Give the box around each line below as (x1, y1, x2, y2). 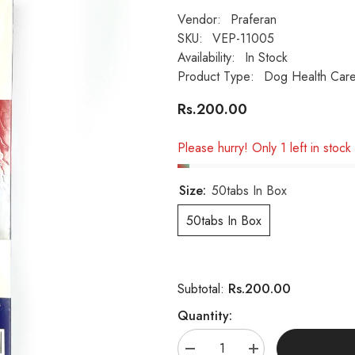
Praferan (231, 10, 277, 29)
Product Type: (177, 67, 254, 86)
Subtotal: (177, 280, 228, 299)
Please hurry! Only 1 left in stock (177, 139, 351, 158)
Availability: (177, 48, 235, 67)
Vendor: (177, 10, 221, 29)
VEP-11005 (212, 29, 274, 48)
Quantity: (177, 307, 232, 326)
